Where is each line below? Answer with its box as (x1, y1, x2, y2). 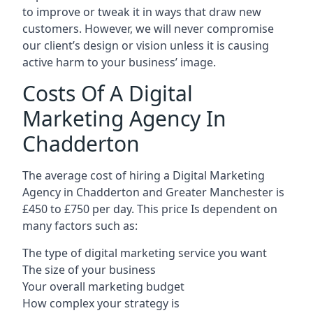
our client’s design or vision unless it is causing (22, 38, 269, 53)
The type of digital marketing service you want (22, 245, 267, 261)
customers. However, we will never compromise (22, 21, 274, 36)
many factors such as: (22, 218, 138, 233)
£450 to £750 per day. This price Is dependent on (22, 201, 277, 217)
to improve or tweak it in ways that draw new (22, 4, 261, 20)
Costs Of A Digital (22, 79, 193, 108)
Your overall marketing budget (22, 279, 184, 294)
